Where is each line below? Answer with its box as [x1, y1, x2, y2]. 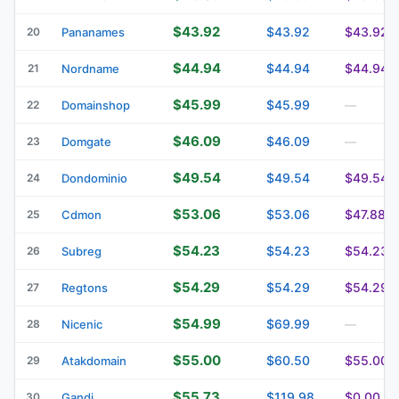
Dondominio [61, 170, 127, 185]
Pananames [61, 24, 125, 39]
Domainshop [61, 97, 130, 112]
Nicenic [61, 316, 102, 331]
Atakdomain [61, 353, 126, 368]
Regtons [61, 280, 108, 295]
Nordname [61, 61, 119, 76]
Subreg [61, 243, 102, 258]
